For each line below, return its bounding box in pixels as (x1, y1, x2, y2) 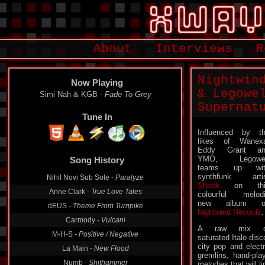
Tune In (82, 112, 112, 122)
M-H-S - (52, 230, 79, 238)
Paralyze (115, 173, 144, 182)
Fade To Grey (104, 90, 151, 99)
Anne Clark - (49, 188, 91, 196)
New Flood (93, 244, 129, 253)
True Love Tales (91, 188, 142, 196)
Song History (70, 155, 124, 165)
